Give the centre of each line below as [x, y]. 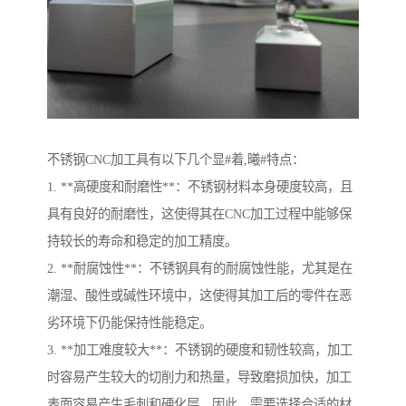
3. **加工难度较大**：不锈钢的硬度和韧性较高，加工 [200, 350]
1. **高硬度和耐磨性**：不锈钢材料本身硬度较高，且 [200, 187]
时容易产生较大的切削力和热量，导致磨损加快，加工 [199, 377]
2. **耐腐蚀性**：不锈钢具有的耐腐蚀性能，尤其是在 [200, 269]
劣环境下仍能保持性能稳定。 [130, 323]
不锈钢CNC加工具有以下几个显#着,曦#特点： [176, 160]
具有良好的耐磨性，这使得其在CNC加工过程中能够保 [199, 214]
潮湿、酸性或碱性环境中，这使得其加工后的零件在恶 [199, 296]
